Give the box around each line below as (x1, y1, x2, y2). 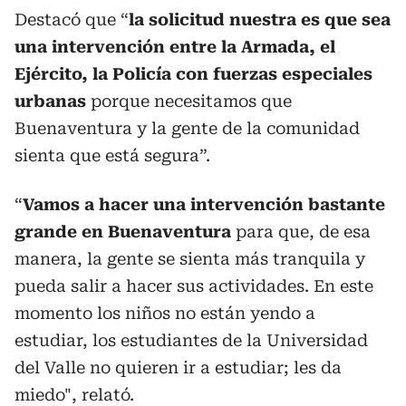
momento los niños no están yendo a (14, 303, 315, 323)
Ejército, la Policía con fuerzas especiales (14, 63, 372, 83)
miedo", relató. (14, 384, 134, 404)
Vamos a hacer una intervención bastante (23, 194, 385, 214)
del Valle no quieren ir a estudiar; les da (14, 357, 342, 377)
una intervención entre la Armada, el (14, 36, 335, 56)
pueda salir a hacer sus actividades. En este (14, 275, 373, 295)
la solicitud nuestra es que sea (129, 9, 391, 29)
